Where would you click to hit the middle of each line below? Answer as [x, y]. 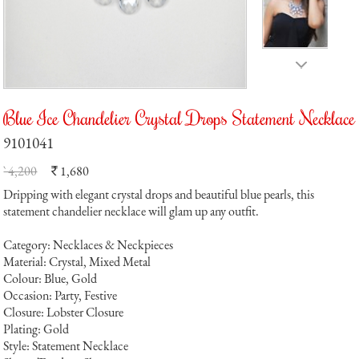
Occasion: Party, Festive [61, 295]
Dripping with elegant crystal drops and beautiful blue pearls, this [159, 194]
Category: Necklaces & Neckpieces [89, 245]
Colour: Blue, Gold [50, 278]
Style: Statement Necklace [66, 346]
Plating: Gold [36, 329]
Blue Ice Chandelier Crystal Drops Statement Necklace [179, 117]
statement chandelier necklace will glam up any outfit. [131, 211]
